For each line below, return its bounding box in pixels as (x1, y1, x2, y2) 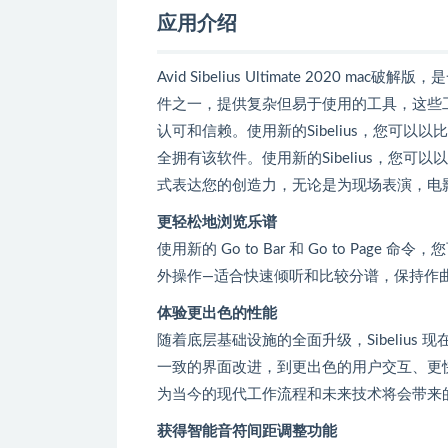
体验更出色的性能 (157, 305, 277, 321)
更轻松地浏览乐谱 (157, 214, 277, 230)
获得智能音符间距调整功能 (157, 423, 337, 439)
